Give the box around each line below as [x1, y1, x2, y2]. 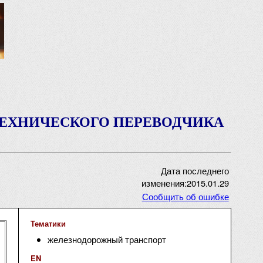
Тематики [30, 218, 66, 229]
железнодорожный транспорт [47, 233, 166, 245]
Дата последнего [160, 164, 229, 177]
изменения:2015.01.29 [141, 177, 229, 189]
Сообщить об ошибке [141, 190, 229, 203]
